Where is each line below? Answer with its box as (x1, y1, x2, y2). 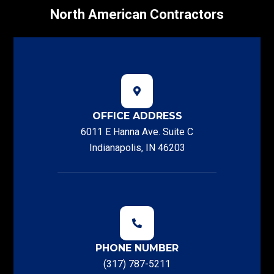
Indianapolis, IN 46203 (89, 142, 185, 154)
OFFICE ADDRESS (92, 110, 182, 122)
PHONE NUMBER (95, 242, 179, 254)
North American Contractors (50, 7, 224, 22)
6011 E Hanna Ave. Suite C (81, 126, 193, 138)
